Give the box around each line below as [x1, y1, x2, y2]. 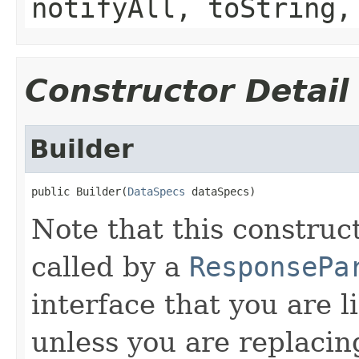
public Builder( [31, 184, 127, 198]
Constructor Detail [25, 72, 349, 109]
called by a [31, 250, 189, 283]
